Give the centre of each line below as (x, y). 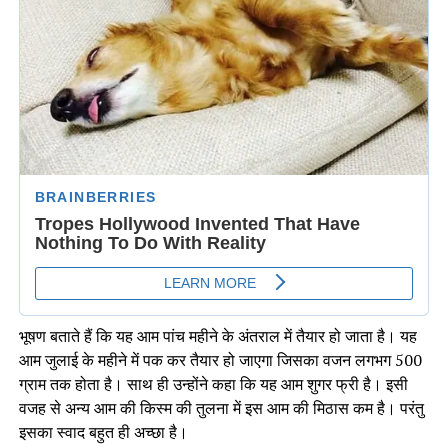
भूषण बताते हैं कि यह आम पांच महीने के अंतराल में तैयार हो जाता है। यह (217, 336)
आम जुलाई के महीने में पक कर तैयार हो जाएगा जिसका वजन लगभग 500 (220, 360)
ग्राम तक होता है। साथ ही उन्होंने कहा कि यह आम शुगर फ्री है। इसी (213, 384)
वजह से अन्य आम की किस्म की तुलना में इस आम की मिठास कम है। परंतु (221, 408)
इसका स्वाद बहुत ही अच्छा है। (103, 432)
